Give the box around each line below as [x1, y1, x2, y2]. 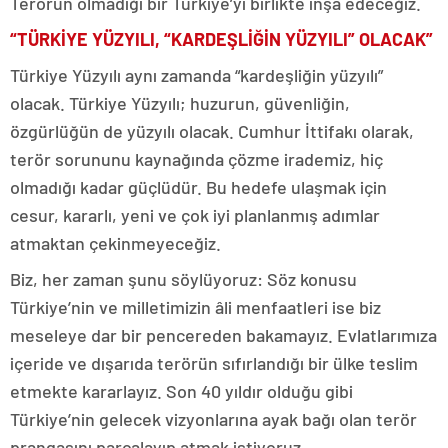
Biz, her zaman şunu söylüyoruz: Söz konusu [10, 267, 357, 290]
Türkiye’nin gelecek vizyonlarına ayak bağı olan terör [10, 407, 417, 430]
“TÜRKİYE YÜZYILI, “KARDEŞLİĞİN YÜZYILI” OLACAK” [10, 27, 433, 50]
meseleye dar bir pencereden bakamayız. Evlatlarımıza [10, 323, 437, 346]
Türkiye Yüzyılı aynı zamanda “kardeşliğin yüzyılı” [10, 63, 383, 86]
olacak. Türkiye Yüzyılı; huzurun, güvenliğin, [10, 91, 350, 114]
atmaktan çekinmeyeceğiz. [10, 231, 221, 254]
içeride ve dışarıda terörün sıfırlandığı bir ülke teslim [10, 351, 418, 374]
